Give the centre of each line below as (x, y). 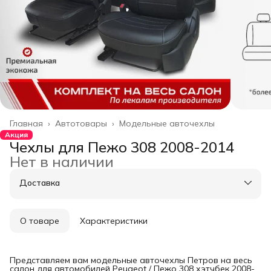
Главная (26, 123)
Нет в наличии (62, 161)
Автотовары (81, 123)
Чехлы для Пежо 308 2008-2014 (122, 147)
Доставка (40, 182)
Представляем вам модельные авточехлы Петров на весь (131, 260)
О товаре (40, 220)
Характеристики (114, 220)
